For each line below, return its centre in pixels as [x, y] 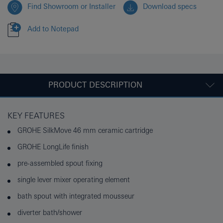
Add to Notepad [53, 29]
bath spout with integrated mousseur [76, 196]
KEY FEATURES [36, 116]
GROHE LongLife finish [53, 147]
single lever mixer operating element [74, 180]
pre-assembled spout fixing [60, 164]
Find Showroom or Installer [71, 7]
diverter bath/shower [50, 213]
